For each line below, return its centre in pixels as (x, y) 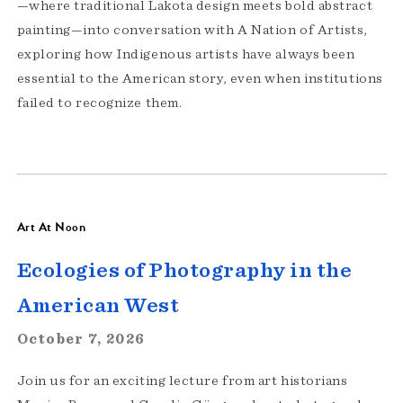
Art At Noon (51, 228)
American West (98, 306)
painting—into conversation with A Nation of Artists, (192, 30)
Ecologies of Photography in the (184, 271)
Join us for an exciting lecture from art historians (182, 381)
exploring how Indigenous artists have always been (186, 54)
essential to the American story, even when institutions (200, 79)
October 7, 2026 (81, 340)
